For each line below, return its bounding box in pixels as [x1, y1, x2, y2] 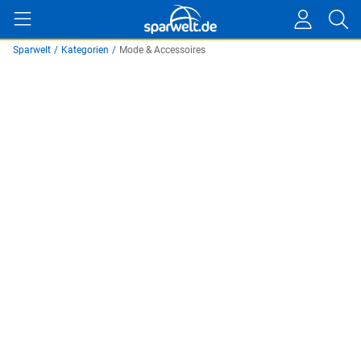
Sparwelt [13, 44, 51, 56]
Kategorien [61, 44, 109, 56]
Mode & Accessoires [119, 44, 205, 56]
